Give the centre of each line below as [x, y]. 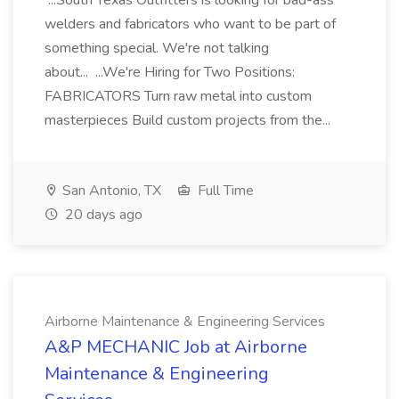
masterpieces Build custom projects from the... [189, 120]
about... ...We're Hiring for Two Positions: [170, 72]
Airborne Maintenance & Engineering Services [185, 322]
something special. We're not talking [157, 48]
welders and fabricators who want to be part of [190, 24]
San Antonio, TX [110, 191]
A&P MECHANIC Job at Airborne [176, 347]
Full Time [224, 191]
